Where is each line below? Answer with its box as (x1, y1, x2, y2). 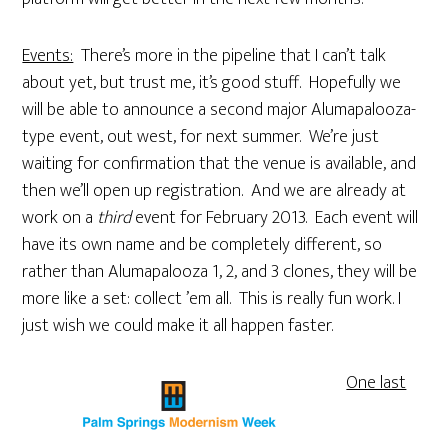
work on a (22, 203, 98, 233)
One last (346, 368, 407, 398)
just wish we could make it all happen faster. (22, 311, 334, 341)
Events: (22, 41, 74, 71)
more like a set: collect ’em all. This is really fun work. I (22, 284, 402, 314)
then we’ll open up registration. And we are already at (22, 176, 407, 206)
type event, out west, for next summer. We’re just (22, 122, 380, 152)
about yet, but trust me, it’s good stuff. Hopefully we (22, 68, 402, 98)
